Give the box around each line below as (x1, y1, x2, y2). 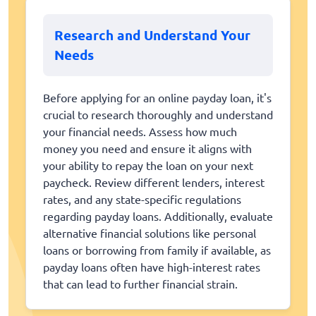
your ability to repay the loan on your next (43, 158, 253, 173)
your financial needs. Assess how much (43, 124, 237, 139)
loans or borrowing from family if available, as (43, 243, 271, 257)
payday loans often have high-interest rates (43, 260, 260, 274)
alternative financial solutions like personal (43, 226, 256, 241)
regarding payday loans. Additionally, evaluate (43, 209, 273, 224)
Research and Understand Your (54, 25, 250, 44)
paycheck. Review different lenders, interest (43, 175, 265, 190)
